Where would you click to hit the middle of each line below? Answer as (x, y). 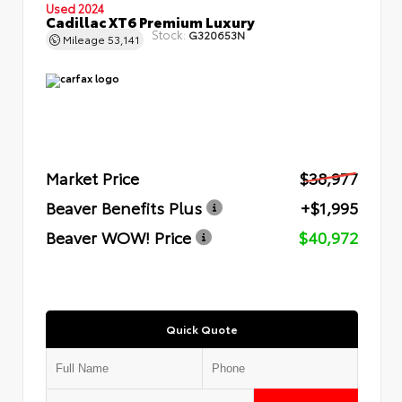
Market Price (92, 177)
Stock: (169, 34)
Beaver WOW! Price (118, 236)
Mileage (84, 39)
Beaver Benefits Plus (124, 207)
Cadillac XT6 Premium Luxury (150, 21)
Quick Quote (202, 328)
